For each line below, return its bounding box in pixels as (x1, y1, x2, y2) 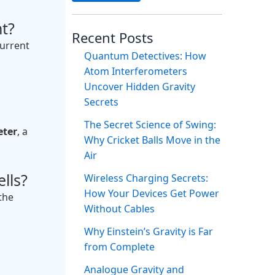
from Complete (83, 240, 155, 254)
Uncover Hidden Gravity (83, 80, 195, 94)
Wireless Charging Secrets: (83, 171, 208, 185)
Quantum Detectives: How (83, 49, 206, 63)
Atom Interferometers (83, 64, 187, 79)
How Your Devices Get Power (83, 187, 219, 201)
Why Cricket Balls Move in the (83, 133, 220, 147)
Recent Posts (71, 28, 153, 47)
